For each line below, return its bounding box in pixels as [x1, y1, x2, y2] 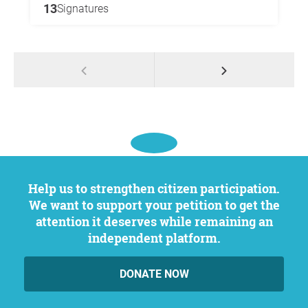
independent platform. [87, 230, 221, 246]
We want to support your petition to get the [28, 197, 280, 213]
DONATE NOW [119, 267, 189, 280]
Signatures [57, 2, 109, 15]
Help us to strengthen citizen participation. [28, 180, 38, 197]
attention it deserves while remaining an [35, 213, 273, 230]
